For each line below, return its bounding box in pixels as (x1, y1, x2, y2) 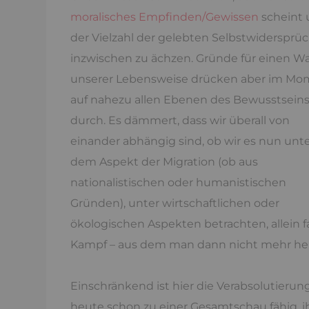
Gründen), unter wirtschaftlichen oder (70, 197, 279, 210)
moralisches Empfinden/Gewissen (70, 10, 259, 23)
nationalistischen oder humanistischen (70, 176, 286, 189)
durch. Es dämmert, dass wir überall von (70, 114, 290, 127)
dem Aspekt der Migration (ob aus (70, 155, 258, 168)
